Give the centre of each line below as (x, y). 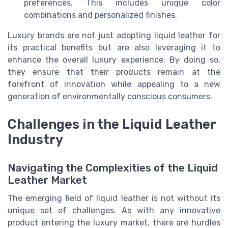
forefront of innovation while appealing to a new (114, 84)
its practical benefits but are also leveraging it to (114, 48)
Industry (35, 139)
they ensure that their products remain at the (114, 72)
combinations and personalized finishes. (101, 15)
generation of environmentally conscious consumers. (110, 97)
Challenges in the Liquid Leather (112, 124)
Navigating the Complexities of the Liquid (113, 168)
